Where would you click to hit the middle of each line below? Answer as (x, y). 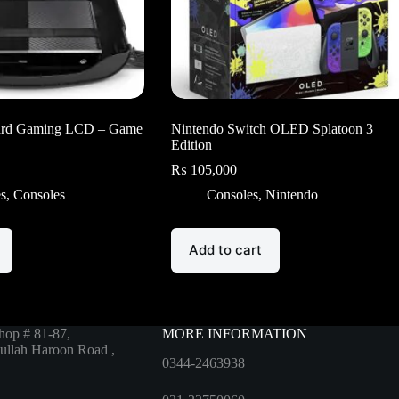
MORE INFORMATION (234, 334)
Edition (191, 144)
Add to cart (225, 250)
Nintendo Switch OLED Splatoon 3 (272, 128)
